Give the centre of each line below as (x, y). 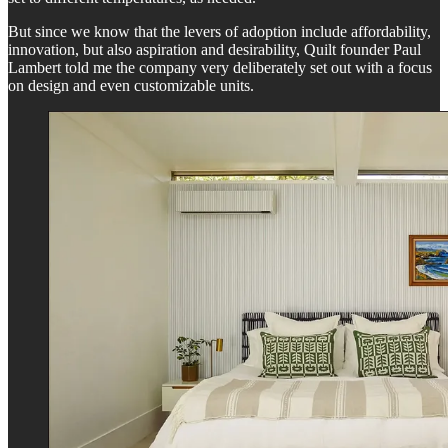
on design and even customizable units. (131, 86)
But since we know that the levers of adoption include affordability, (219, 32)
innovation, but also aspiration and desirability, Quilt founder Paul (214, 50)
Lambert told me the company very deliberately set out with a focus (220, 68)
